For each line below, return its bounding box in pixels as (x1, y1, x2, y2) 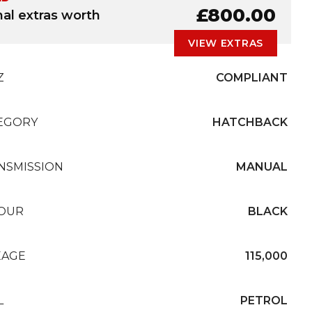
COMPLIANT (216, 71, 288, 84)
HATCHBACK (212, 116, 288, 129)
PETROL (240, 294, 288, 307)
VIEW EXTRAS (188, 37, 263, 49)
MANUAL (236, 160, 288, 173)
